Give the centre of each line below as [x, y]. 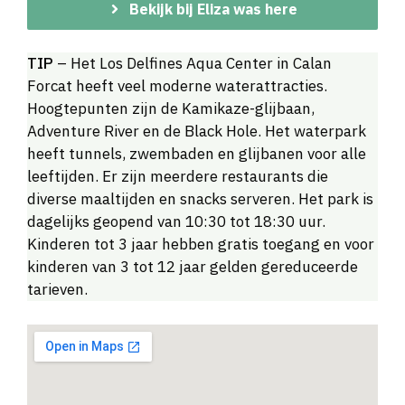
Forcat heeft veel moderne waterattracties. [177, 86]
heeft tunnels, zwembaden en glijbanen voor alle [197, 154]
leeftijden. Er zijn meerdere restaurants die [178, 177]
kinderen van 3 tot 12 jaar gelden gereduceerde [193, 267]
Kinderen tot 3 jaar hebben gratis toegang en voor [201, 245]
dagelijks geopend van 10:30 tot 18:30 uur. [176, 222]
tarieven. [57, 290]
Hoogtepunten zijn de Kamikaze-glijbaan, [171, 109]
